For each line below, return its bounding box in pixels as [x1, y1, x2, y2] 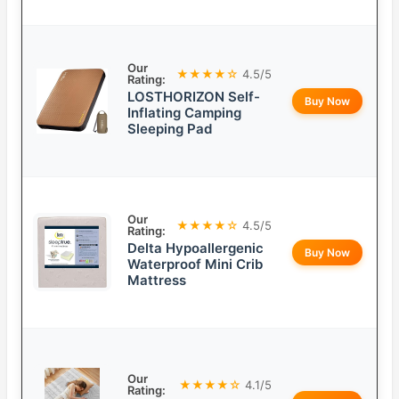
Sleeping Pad [127, 120, 212, 138]
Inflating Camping [127, 104, 241, 122]
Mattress [127, 272, 186, 289]
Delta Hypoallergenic [127, 240, 264, 257]
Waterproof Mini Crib [127, 256, 263, 273]
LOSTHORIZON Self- [127, 88, 260, 106]
